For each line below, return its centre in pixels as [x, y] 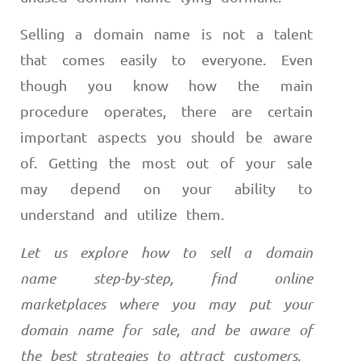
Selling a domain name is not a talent [166, 34]
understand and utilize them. [127, 214]
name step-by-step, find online [166, 278]
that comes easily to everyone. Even [166, 60]
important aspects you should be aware [166, 137]
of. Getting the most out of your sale [166, 163]
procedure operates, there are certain [166, 111]
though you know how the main [166, 85]
